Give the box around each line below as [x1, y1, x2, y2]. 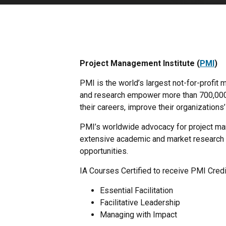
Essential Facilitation [100, 186, 174, 195]
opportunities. [80, 146, 129, 156]
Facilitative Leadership [100, 198, 181, 207]
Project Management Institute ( [80, 59, 200, 68]
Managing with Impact [100, 210, 178, 219]
